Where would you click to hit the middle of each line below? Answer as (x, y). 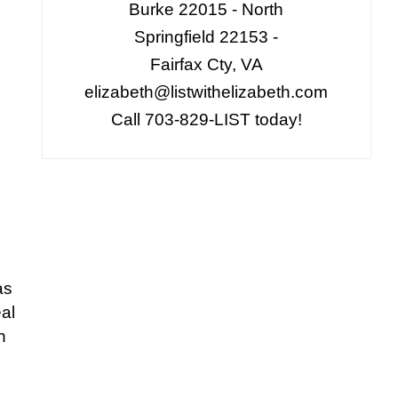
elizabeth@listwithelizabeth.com (207, 92)
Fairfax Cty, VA (206, 64)
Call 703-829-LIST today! (206, 119)
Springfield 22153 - (207, 36)
